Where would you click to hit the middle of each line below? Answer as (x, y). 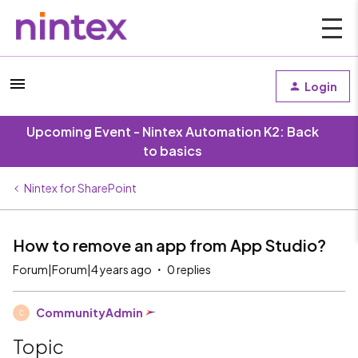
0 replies (189, 269)
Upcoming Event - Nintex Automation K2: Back (173, 131)
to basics (173, 151)
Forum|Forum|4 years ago (82, 269)
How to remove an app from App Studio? (169, 245)
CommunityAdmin (89, 312)
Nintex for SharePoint (80, 188)
